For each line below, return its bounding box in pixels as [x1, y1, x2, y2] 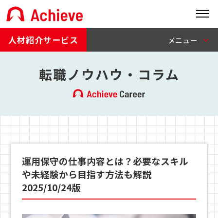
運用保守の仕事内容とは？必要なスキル [21, 154, 188, 168]
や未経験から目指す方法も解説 [21, 167, 161, 181]
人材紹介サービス [8, 34, 79, 46]
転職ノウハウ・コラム [38, 65, 180, 84]
